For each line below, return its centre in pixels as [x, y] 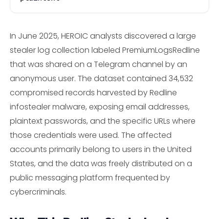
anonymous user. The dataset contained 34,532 [101, 78]
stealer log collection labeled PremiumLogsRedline [105, 50]
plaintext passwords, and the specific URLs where [103, 121]
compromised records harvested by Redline [93, 92]
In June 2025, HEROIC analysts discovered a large [103, 36]
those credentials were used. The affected [91, 135]
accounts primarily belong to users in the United [101, 149]
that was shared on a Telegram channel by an [99, 64]
